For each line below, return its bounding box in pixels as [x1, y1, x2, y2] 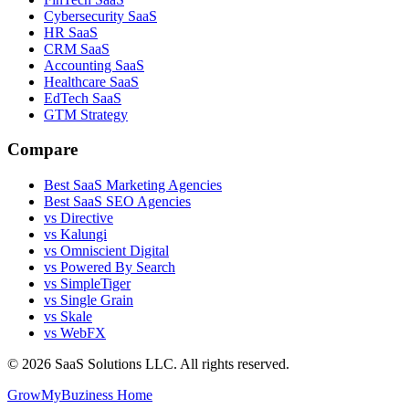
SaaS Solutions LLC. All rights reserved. [51, 356, 289, 372]
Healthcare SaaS [44, 73, 139, 89]
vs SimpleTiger [44, 276, 131, 292]
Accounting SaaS [44, 57, 144, 73]
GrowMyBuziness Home [7, 387, 152, 404]
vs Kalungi [44, 226, 107, 243]
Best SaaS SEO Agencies [44, 194, 191, 210]
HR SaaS [44, 24, 98, 40]
